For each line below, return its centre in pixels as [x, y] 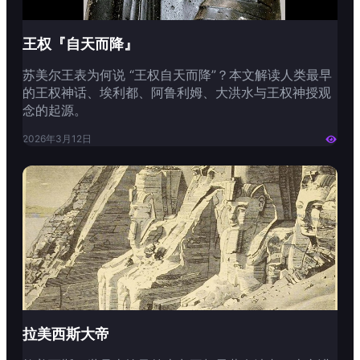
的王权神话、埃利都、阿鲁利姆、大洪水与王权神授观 [177, 93]
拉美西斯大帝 [66, 334]
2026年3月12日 [57, 139]
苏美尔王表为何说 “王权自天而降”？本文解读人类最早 [177, 75]
